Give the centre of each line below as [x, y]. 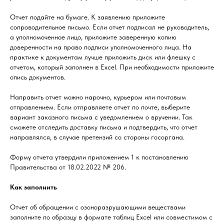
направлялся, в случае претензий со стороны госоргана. [97, 137]
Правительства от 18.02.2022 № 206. [68, 167]
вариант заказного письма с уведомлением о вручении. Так [101, 117]
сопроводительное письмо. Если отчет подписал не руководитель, [109, 27]
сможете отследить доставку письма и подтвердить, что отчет [104, 127]
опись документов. [38, 77]
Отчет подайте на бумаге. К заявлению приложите [87, 17]
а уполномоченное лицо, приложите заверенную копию [93, 37]
